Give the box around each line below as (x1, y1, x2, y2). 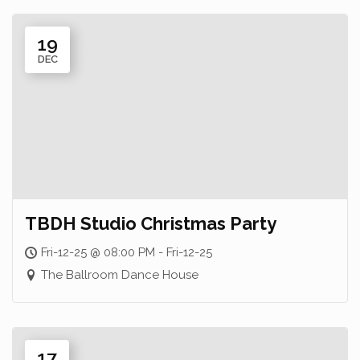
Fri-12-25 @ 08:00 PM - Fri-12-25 (41, 245, 212, 260)
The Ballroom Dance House (41, 268, 198, 282)
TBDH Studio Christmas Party (25, 213, 276, 234)
